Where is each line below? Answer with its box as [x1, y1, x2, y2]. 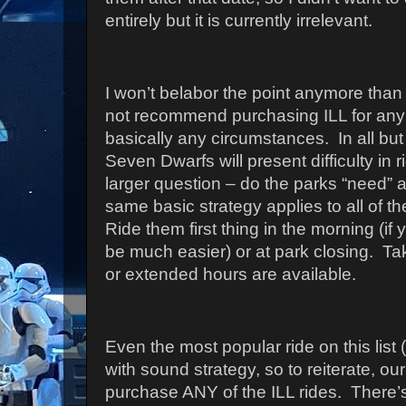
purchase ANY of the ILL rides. [105, 382, 342, 401]
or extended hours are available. [105, 264, 356, 284]
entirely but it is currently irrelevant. [105, 11, 382, 31]
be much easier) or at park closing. [105, 241, 373, 261]
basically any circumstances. [105, 128, 329, 148]
